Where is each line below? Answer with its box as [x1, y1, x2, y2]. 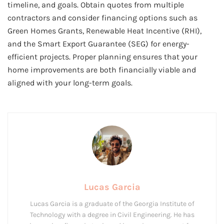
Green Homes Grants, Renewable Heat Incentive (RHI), [7, 25, 201, 35]
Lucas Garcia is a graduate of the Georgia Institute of [29, 199, 194, 208]
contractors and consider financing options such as [7, 12, 197, 22]
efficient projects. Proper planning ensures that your [7, 51, 197, 61]
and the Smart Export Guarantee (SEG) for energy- [7, 38, 189, 48]
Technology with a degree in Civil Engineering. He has [29, 210, 194, 219]
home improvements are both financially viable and [7, 64, 196, 74]
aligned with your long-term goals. [7, 77, 132, 87]
